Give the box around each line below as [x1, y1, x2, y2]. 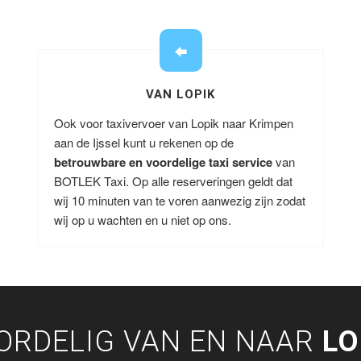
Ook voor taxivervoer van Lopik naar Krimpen [53, 114, 293, 131]
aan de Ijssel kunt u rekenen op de [53, 134, 234, 151]
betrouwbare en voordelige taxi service [53, 153, 272, 171]
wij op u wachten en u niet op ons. [53, 211, 231, 228]
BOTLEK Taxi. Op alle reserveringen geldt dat [53, 172, 293, 189]
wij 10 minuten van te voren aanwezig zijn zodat [53, 192, 305, 209]
